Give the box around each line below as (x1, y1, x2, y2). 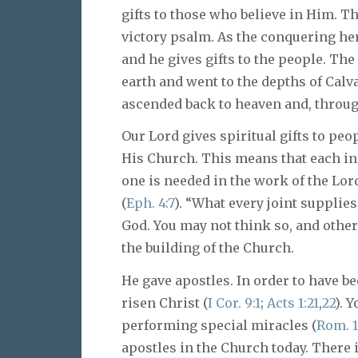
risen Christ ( (121, 295, 208, 312)
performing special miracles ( (121, 317, 316, 334)
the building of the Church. (121, 240, 294, 257)
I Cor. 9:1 (208, 295, 261, 312)
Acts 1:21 (267, 295, 319, 312)
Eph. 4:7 (126, 195, 174, 212)
